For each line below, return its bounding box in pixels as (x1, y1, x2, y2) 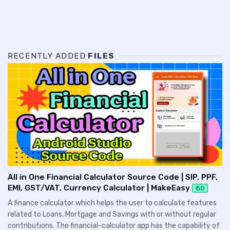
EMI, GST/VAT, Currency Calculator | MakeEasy (8, 183, 190, 193)
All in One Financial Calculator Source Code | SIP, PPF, (8, 172, 218, 182)
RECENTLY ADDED (8, 51, 86, 61)
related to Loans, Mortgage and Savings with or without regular (8, 209, 216, 219)
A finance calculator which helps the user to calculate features (8, 198, 217, 207)
